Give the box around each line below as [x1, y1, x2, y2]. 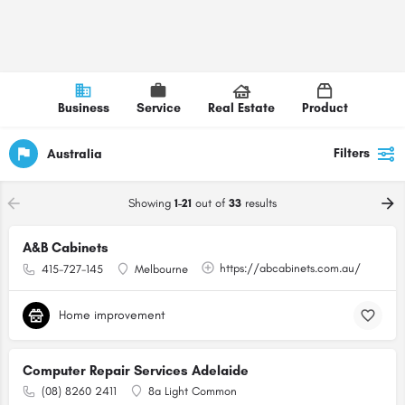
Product [301, 100, 348, 116]
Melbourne [135, 262, 188, 276]
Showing [128, 196, 174, 210]
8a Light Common [148, 384, 237, 398]
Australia [47, 146, 102, 162]
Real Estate [207, 100, 275, 116]
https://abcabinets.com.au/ [220, 261, 361, 275]
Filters [334, 146, 370, 161]
